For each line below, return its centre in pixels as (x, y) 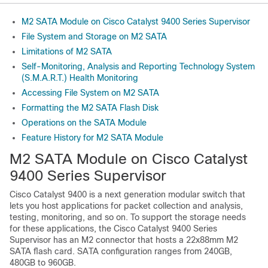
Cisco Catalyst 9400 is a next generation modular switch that (127, 194)
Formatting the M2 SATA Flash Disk (90, 108)
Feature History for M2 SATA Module (92, 138)
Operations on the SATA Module (84, 123)
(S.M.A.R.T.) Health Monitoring (80, 78)
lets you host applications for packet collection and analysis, (126, 206)
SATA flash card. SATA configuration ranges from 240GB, (121, 251)
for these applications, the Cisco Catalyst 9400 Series (113, 229)
